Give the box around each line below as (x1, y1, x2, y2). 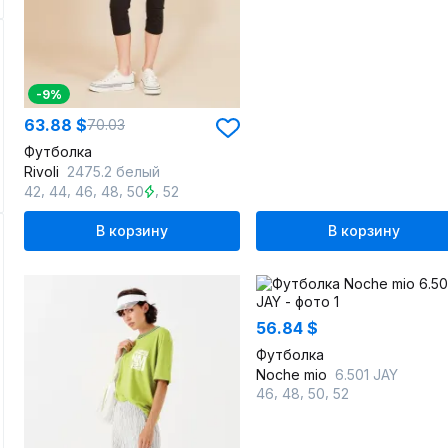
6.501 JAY (335, 366, 398, 383)
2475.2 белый (67, 163, 160, 180)
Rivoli (24, 163, 63, 180)
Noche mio (256, 366, 331, 383)
